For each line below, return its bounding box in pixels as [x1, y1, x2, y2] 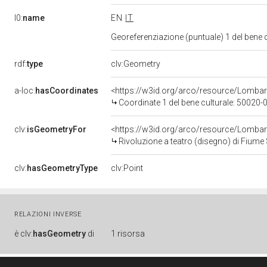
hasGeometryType [27, 163, 98, 173]
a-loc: [14, 86, 35, 95]
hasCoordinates [35, 86, 98, 95]
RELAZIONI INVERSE [14, 210, 82, 218]
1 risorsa [111, 229, 145, 238]
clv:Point [111, 163, 143, 173]
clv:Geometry [111, 59, 160, 69]
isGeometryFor [27, 125, 86, 134]
